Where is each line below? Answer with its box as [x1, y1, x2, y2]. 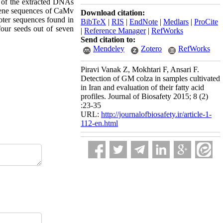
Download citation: [81, 8, 145, 17]
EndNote [129, 17, 158, 26]
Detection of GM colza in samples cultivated [81, 74, 220, 83]
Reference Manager [84, 26, 146, 35]
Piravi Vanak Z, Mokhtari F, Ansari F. [81, 65, 199, 74]
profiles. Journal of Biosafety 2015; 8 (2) [81, 92, 208, 101]
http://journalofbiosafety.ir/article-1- [101, 110, 212, 118]
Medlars [163, 17, 189, 26]
